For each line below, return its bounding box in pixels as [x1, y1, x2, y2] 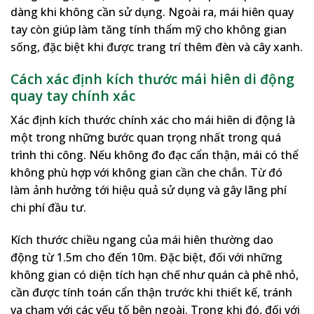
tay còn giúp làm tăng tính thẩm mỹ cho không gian [11, 22, 287, 38]
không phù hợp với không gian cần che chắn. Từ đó [11, 164, 282, 180]
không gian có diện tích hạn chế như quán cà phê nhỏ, [11, 266, 299, 282]
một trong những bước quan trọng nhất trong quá [11, 129, 281, 145]
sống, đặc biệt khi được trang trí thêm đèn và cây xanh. [11, 39, 303, 55]
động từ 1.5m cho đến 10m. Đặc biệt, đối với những [11, 249, 282, 265]
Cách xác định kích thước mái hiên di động [11, 69, 294, 89]
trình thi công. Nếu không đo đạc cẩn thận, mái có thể [11, 146, 299, 163]
